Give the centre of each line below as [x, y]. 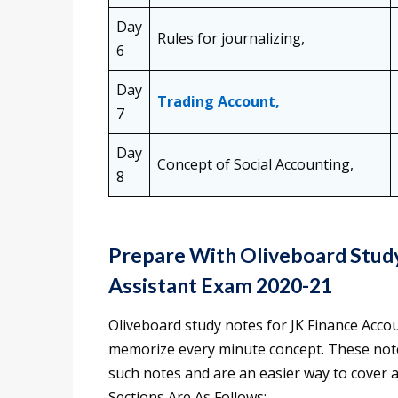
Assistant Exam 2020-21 [220, 286]
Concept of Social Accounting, [255, 165]
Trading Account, [219, 102]
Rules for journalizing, [231, 39]
